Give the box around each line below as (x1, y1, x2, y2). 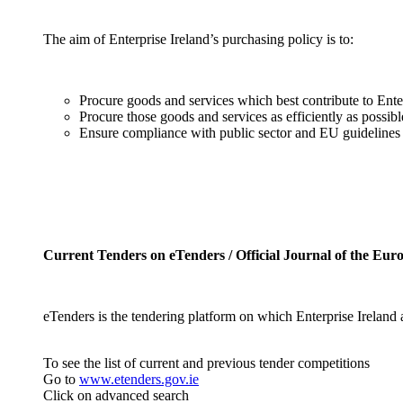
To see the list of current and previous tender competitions (43, 354, 373, 371)
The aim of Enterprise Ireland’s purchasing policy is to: (43, 31, 354, 47)
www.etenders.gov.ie (79, 371, 199, 387)
